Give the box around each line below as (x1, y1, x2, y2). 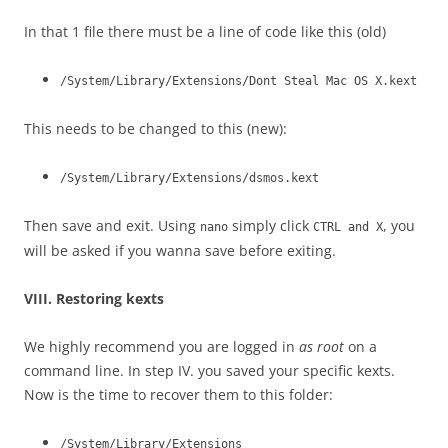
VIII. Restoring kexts (24, 289, 164, 309)
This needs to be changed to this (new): (24, 119, 287, 139)
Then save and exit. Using (24, 216, 200, 236)
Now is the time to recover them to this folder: (24, 385, 333, 405)
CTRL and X (313, 220, 383, 235)
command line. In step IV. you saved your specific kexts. (24, 361, 395, 381)
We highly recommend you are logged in (24, 337, 299, 357)
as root (299, 337, 344, 357)
